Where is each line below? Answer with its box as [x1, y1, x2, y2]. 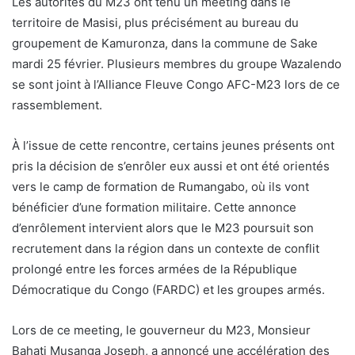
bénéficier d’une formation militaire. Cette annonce [12, 199, 296, 215]
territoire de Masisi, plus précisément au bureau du [12, 14, 299, 30]
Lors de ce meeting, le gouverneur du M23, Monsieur [12, 322, 311, 338]
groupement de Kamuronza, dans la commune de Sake [12, 35, 318, 51]
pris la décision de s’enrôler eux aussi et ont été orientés [12, 158, 330, 174]
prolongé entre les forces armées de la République [12, 261, 297, 277]
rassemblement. [12, 97, 102, 113]
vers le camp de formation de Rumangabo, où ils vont [12, 178, 309, 194]
